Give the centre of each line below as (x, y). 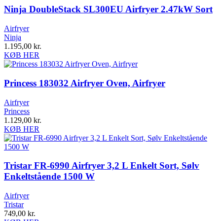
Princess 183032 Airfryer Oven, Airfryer (85, 83)
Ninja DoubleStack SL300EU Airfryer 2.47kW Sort (108, 9)
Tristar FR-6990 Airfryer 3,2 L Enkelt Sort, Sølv (102, 166)
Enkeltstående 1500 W (49, 177)
